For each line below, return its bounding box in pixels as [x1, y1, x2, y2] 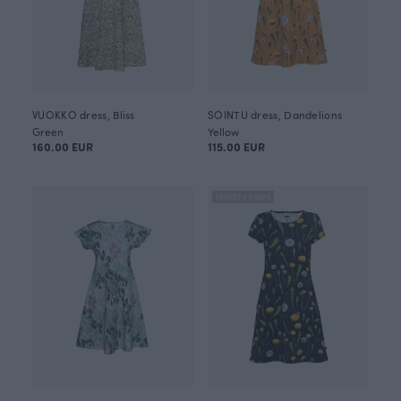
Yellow [208, 124, 239, 139]
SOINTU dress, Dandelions [208, 107, 343, 122]
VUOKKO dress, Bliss [32, 107, 135, 122]
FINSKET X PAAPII [216, 192, 270, 201]
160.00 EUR [32, 139, 93, 154]
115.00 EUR [208, 139, 265, 154]
